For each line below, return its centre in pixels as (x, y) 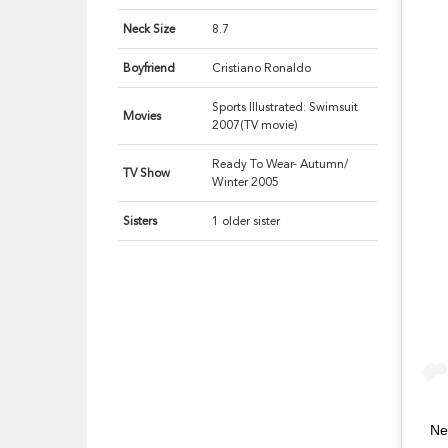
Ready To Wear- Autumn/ (280, 164)
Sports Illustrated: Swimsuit (285, 107)
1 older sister (246, 221)
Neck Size (149, 29)
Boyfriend (149, 68)
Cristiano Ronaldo (262, 68)
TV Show (147, 173)
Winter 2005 (246, 182)
